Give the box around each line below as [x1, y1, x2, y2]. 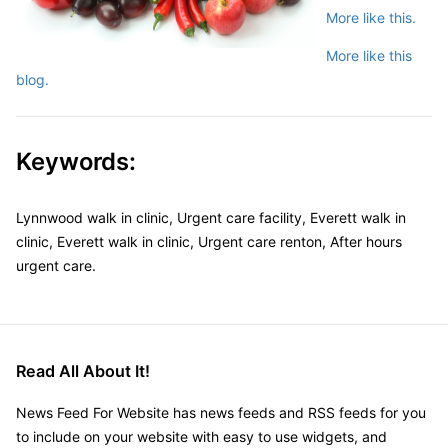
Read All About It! [16, 360, 150, 381]
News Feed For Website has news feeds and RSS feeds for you [16, 403, 426, 421]
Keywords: [16, 146, 136, 176]
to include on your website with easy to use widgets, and [16, 427, 387, 445]
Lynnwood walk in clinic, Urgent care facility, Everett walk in [16, 208, 406, 226]
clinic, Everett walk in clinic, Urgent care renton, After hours [16, 232, 402, 250]
